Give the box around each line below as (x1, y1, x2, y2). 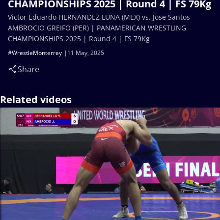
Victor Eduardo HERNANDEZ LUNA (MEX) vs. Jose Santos (8, 12, 190, 22)
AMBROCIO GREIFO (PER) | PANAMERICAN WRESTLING (8, 23, 186, 32)
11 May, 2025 (67, 49, 104, 57)
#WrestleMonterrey (8, 49, 62, 57)
